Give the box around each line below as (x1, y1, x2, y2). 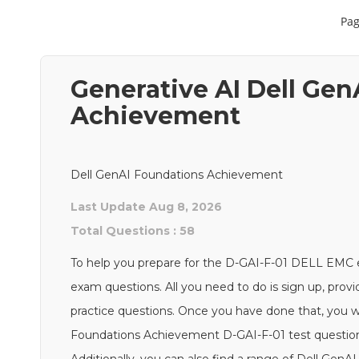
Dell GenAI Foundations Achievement (71, 167, 284, 182)
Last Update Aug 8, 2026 (71, 200, 223, 214)
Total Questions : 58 (71, 224, 196, 238)
